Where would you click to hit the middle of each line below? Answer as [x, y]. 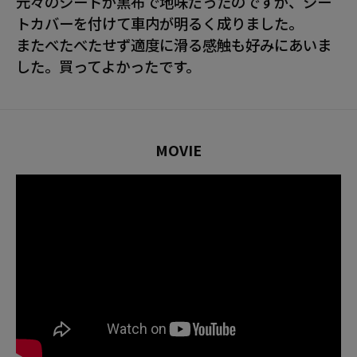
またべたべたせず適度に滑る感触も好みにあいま [174, 44]
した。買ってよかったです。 [108, 66]
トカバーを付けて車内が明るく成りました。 [159, 23]
